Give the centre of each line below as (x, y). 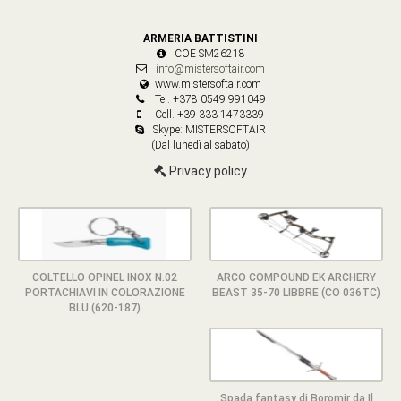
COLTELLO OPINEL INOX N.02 (105, 277)
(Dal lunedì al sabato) (200, 145)
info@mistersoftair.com (209, 68)
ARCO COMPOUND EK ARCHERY (296, 277)
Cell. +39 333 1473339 (208, 114)
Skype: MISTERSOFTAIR (208, 129)
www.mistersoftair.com (208, 84)
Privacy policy (207, 171)
